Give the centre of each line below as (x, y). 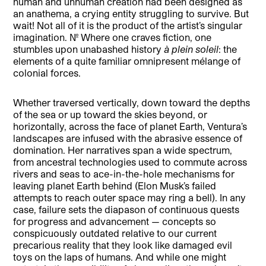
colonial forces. (47, 73)
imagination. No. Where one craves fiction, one (113, 37)
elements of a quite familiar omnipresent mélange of (127, 61)
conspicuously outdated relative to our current (115, 233)
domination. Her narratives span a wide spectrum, (123, 150)
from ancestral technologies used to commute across (130, 162)
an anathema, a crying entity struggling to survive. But (131, 14)
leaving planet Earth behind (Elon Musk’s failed (115, 186)
